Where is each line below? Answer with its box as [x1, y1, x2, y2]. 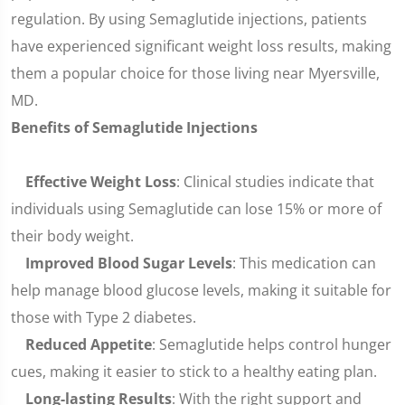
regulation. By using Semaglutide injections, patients [11, 9, 367, 29]
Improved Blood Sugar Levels [25, 253, 232, 273]
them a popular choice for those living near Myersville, [11, 63, 380, 83]
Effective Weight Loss [22, 172, 176, 192]
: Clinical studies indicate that [176, 172, 374, 192]
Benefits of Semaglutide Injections [11, 118, 258, 137]
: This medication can [232, 253, 376, 273]
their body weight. [11, 226, 134, 246]
